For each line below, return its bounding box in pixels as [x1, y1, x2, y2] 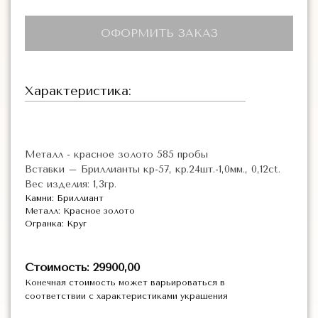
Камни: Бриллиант [25, 193, 104, 203]
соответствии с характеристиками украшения [25, 291, 228, 301]
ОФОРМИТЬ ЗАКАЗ [100, 26, 218, 40]
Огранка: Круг [25, 219, 87, 229]
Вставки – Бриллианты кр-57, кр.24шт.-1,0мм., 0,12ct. [25, 163, 280, 175]
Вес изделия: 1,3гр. [25, 178, 116, 190]
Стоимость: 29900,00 [25, 261, 140, 274]
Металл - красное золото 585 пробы [25, 148, 208, 160]
